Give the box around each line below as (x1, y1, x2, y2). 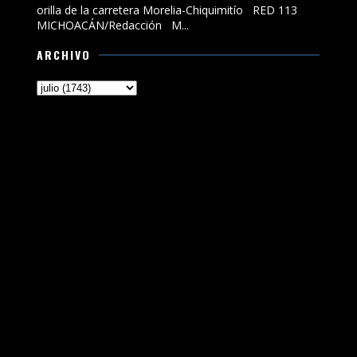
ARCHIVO (37, 46, 92, 64)
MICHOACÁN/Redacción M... (37, 18, 190, 33)
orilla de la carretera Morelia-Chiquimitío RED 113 (37, 2, 298, 18)
